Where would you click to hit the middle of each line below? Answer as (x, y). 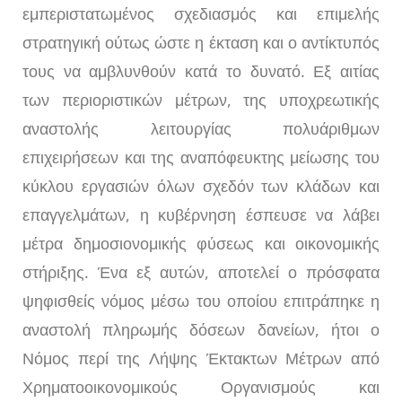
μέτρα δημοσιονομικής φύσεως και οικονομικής (201, 244)
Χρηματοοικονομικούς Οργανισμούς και (201, 387)
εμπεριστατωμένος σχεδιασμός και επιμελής (201, 14)
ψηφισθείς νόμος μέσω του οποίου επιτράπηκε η (201, 301)
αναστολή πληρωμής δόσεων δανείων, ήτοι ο (201, 330)
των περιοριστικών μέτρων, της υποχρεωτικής (201, 100)
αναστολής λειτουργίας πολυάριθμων (201, 129)
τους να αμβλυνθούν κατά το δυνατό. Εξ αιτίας (201, 71)
